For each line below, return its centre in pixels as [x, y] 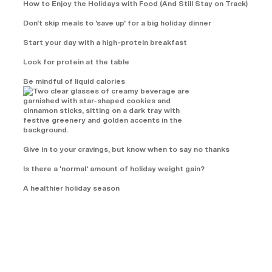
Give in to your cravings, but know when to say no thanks [126, 149]
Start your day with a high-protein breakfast [105, 42]
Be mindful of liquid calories [74, 81]
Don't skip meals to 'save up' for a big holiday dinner [117, 23]
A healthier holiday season [71, 188]
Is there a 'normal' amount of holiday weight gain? [114, 168]
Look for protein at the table [76, 62]
